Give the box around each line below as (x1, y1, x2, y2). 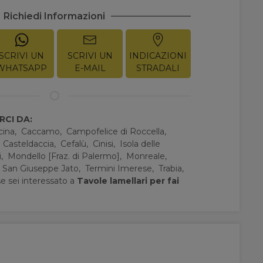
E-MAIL (74, 62, 106, 73)
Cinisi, (93, 138, 118, 149)
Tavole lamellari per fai (77, 175, 180, 186)
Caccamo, (21, 126, 65, 137)
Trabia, (159, 163, 187, 174)
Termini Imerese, (85, 163, 157, 174)
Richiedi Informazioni (3, 10, 105, 22)
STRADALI (136, 62, 180, 73)
